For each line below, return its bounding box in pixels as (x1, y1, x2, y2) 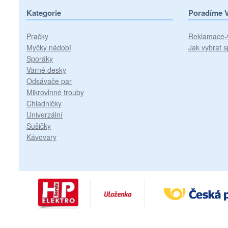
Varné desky (26, 65, 66, 75)
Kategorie (26, 7, 61, 18)
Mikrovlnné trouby (26, 87, 84, 97)
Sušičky (26, 121, 51, 131)
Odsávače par (26, 76, 72, 86)
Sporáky (26, 53, 53, 64)
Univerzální (26, 109, 63, 120)
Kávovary (26, 132, 56, 142)
